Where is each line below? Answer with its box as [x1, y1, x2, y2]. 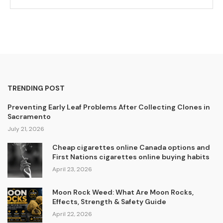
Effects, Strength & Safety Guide [52, 197, 166, 206]
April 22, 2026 [52, 210, 92, 218]
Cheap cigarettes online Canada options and [52, 143, 210, 152]
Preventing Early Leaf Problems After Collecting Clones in [7, 103, 210, 111]
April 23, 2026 [52, 165, 92, 173]
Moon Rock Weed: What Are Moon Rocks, [52, 187, 194, 197]
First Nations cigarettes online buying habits [52, 152, 210, 161]
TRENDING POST [7, 84, 65, 93]
